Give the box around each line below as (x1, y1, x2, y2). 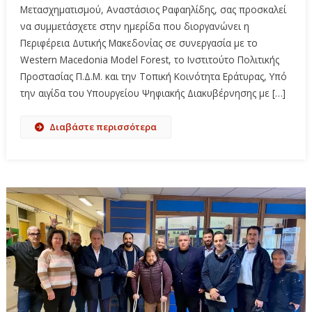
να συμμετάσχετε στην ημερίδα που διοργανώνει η (19, 19, 249, 33)
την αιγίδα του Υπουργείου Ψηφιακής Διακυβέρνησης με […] (19, 86, 286, 100)
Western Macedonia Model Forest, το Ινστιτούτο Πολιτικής (19, 53, 279, 67)
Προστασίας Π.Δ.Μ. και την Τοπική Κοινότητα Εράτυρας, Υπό (19, 70, 287, 84)
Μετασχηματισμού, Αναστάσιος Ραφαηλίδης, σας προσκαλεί (19, 3, 286, 17)
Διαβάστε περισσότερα (49, 120, 157, 134)
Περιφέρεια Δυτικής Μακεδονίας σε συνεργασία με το (19, 36, 258, 50)
